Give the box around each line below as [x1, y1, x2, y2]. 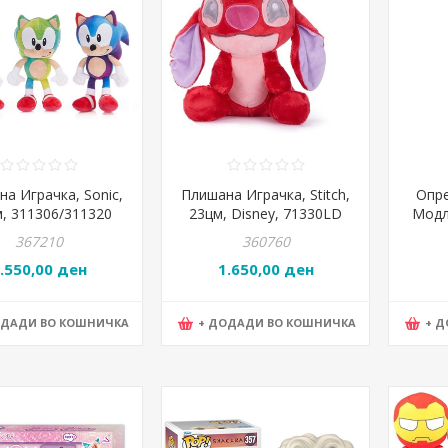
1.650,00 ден [217, 259, 314, 280]
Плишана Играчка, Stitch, [181, 185, 350, 205]
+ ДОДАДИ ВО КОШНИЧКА [198, 314, 356, 330]
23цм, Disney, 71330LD [189, 204, 342, 224]
